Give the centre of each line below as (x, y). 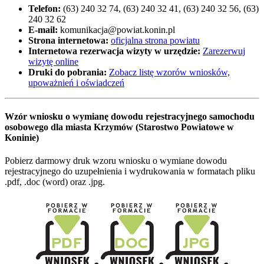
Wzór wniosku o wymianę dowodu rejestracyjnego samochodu (130, 117)
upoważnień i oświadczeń (76, 82)
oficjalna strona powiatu (155, 40)
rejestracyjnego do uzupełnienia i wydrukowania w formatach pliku (130, 171)
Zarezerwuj (224, 51)
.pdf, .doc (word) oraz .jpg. (55, 182)
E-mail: (43, 29)
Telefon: (44, 8)
